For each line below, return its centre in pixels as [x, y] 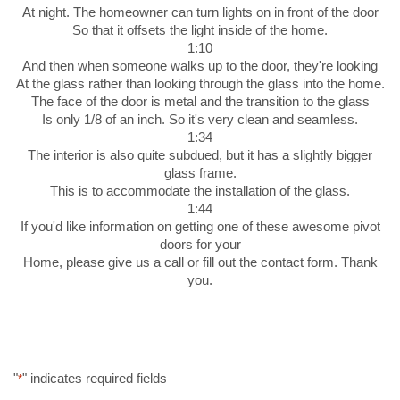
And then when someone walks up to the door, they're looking [200, 65]
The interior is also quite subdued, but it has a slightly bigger [200, 154]
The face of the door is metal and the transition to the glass [200, 101]
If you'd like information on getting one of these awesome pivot [200, 226]
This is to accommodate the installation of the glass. [200, 190]
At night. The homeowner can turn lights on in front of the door [200, 12]
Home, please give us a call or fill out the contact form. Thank [200, 262]
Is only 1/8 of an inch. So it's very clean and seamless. [200, 119]
